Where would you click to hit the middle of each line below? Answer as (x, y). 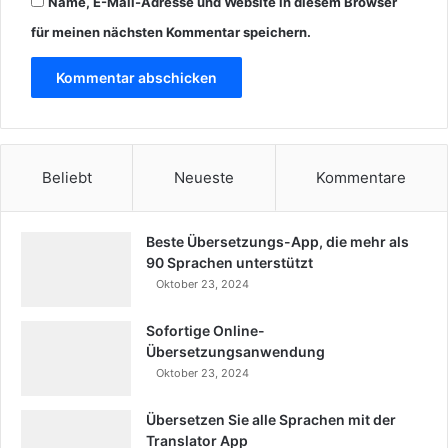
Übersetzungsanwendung (235, 352)
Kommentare (361, 178)
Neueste (203, 178)
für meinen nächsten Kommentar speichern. (171, 32)
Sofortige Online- (205, 331)
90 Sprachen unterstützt (229, 263)
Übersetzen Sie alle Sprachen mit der (271, 420)
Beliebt (66, 178)
